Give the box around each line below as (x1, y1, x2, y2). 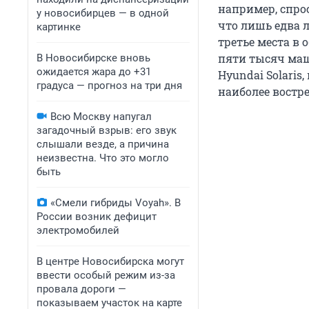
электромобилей (37, 224, 119, 237)
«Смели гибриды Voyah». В (50, 197, 181, 209)
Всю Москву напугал (50, 110, 152, 123)
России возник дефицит (37, 210, 157, 223)
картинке (37, 21, 81, 33)
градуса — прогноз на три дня (37, 79, 182, 92)
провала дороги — (37, 283, 126, 295)
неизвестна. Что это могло (37, 152, 169, 164)
